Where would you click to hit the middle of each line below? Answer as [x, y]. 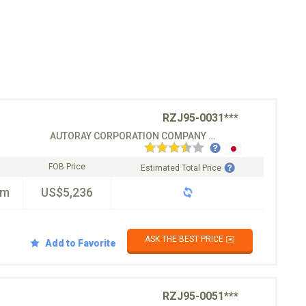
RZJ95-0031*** [200, 118]
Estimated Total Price [181, 168]
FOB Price [67, 167]
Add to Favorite [81, 243]
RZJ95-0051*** [200, 296]
